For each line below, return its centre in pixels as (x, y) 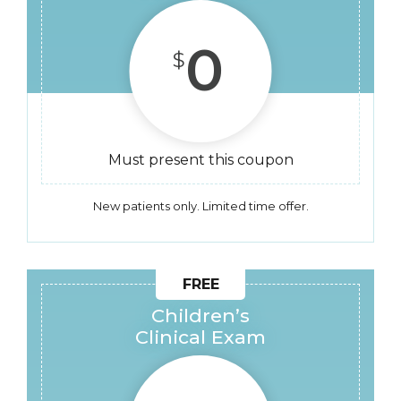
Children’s (200, 316)
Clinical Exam (200, 337)
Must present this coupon (200, 160)
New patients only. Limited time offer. (200, 206)
